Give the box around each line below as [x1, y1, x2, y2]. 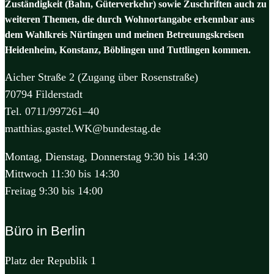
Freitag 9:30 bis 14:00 [5, 184, 103, 197]
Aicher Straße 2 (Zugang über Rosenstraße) [5, 70, 198, 83]
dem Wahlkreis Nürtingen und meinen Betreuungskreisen [5, 29, 244, 40]
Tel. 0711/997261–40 [5, 105, 99, 117]
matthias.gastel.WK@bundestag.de [5, 122, 161, 135]
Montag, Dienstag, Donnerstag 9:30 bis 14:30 [5, 150, 208, 163]
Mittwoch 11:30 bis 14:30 [5, 167, 119, 180]
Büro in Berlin [5, 223, 85, 239]
